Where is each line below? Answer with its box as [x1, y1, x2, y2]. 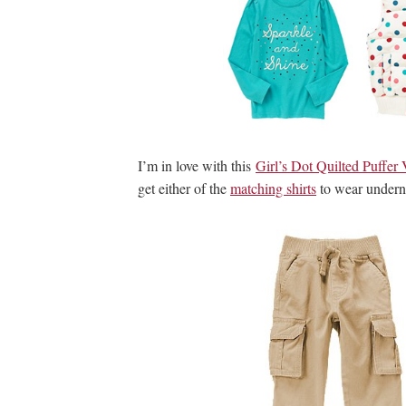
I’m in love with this [138, 156, 256, 176]
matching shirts [230, 179, 316, 198]
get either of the [138, 179, 230, 198]
